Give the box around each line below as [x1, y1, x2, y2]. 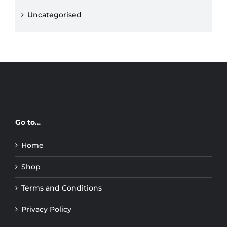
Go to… [15, 118, 41, 127]
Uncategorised [27, 10, 82, 20]
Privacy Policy [21, 205, 71, 214]
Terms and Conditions [21, 183, 102, 193]
